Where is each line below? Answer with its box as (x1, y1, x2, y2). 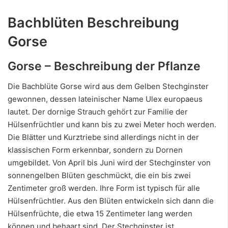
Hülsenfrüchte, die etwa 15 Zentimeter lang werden (8, 209, 192, 219)
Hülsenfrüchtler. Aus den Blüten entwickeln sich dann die (8, 196, 214, 206)
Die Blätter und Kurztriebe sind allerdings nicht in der (8, 132, 199, 142)
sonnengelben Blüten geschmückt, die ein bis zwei (8, 170, 191, 181)
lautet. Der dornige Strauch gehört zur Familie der (8, 107, 188, 117)
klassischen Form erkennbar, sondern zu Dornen (8, 145, 183, 155)
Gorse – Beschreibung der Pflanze (8, 59, 201, 73)
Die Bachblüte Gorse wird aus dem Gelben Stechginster (8, 81, 209, 92)
